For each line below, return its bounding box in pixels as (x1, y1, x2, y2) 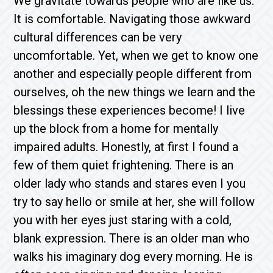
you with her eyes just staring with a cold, (13, 213, 232, 227)
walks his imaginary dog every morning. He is (13, 249, 253, 264)
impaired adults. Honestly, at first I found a (13, 140, 239, 154)
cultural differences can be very (13, 30, 182, 44)
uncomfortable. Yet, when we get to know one (13, 48, 259, 63)
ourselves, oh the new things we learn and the (13, 85, 256, 99)
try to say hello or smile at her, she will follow (13, 194, 255, 209)
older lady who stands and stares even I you (13, 176, 246, 191)
